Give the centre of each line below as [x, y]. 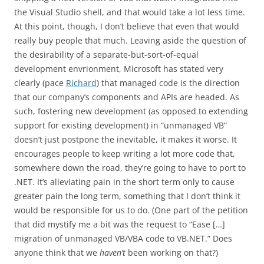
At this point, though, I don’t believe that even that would [127, 26]
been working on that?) [172, 253]
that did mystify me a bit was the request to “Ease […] [120, 224]
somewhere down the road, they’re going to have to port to [130, 168]
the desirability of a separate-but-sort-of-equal [106, 55]
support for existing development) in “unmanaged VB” [121, 125]
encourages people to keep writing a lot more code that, [125, 154]
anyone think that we [57, 253]
